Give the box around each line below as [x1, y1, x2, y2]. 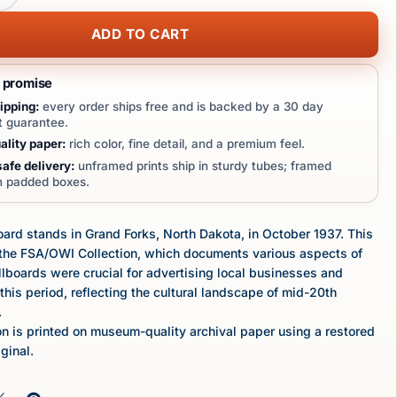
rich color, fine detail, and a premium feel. [65, 136, 305, 152]
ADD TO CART [90, 25, 190, 43]
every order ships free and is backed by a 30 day [38, 98, 323, 113]
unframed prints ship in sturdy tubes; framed [74, 159, 331, 174]
